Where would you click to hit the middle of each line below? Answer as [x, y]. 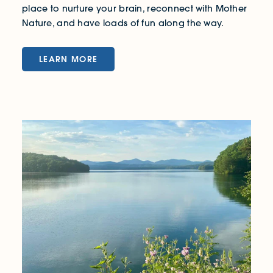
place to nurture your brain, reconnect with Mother [135, 9]
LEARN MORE [69, 59]
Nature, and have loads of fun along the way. [123, 23]
